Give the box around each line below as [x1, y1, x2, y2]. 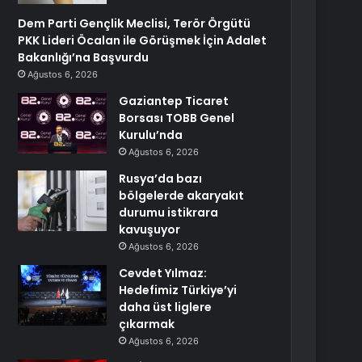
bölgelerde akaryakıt [119, 187, 245, 204]
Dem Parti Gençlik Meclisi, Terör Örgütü [18, 15, 251, 32]
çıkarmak [119, 316, 175, 332]
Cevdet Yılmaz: [119, 265, 208, 281]
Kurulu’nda [119, 127, 183, 143]
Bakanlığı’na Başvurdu [18, 49, 149, 65]
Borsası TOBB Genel [119, 110, 235, 126]
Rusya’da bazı [119, 170, 203, 187]
